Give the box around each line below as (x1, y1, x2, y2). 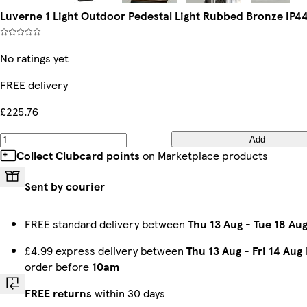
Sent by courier (25, 178, 105, 194)
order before (25, 258, 92, 274)
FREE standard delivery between (25, 216, 188, 232)
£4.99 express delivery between (25, 243, 186, 258)
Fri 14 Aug (252, 243, 302, 258)
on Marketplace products (140, 147, 268, 163)
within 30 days (92, 285, 165, 301)
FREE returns (25, 285, 92, 301)
